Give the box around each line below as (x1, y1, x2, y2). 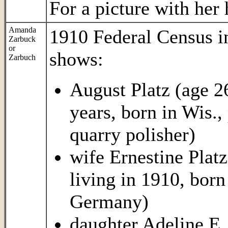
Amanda (9, 25, 36, 34)
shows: (49, 48, 103, 70)
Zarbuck (9, 35, 36, 43)
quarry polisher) (70, 124, 195, 145)
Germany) (70, 191, 149, 212)
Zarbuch (9, 53, 36, 62)
